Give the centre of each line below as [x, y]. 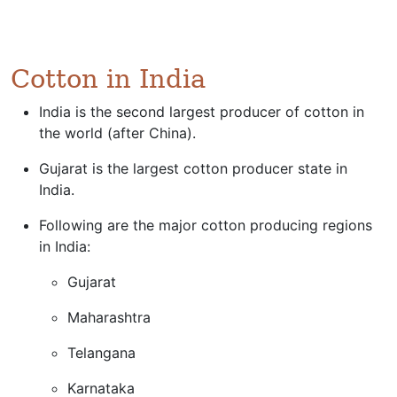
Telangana [101, 353]
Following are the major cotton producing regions [206, 225]
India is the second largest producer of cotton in [202, 112]
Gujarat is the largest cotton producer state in [193, 168]
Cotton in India [108, 79]
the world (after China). [117, 133]
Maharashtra [109, 317]
